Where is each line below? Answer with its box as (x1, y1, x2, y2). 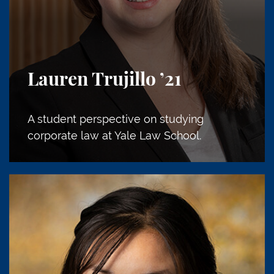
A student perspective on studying (28, 112, 204, 125)
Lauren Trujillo (28, 70, 156, 89)
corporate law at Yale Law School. (28, 128, 201, 142)
